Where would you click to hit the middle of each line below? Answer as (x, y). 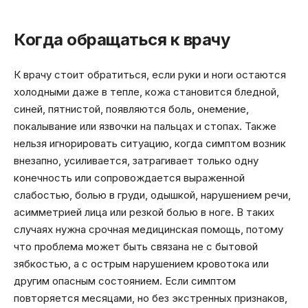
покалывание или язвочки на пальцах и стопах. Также (145, 126)
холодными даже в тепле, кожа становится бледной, (146, 91)
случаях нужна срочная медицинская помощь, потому (148, 229)
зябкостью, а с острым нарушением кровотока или (141, 263)
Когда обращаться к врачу (122, 40)
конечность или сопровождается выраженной (129, 177)
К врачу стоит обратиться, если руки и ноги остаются (150, 74)
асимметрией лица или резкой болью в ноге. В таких (144, 212)
